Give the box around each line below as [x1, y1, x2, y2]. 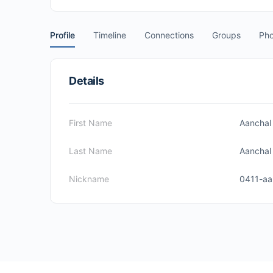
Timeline [93, 30, 126, 40]
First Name [69, 118, 112, 128]
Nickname [69, 174, 109, 184]
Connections [144, 30, 194, 40]
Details [69, 74, 104, 87]
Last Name [69, 146, 112, 156]
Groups [212, 30, 241, 40]
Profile [50, 30, 75, 40]
